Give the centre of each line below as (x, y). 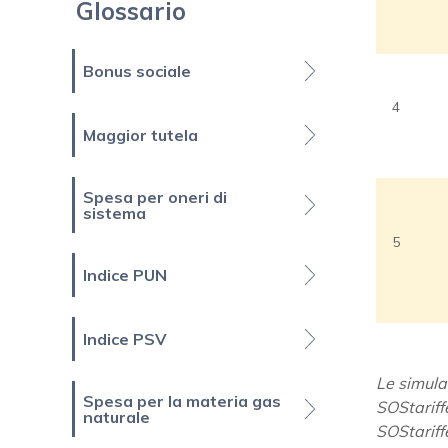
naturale (116, 417)
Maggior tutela (140, 135)
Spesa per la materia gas (182, 401)
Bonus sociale (137, 71)
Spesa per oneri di (155, 197)
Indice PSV (125, 339)
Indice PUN (125, 275)
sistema (114, 213)
